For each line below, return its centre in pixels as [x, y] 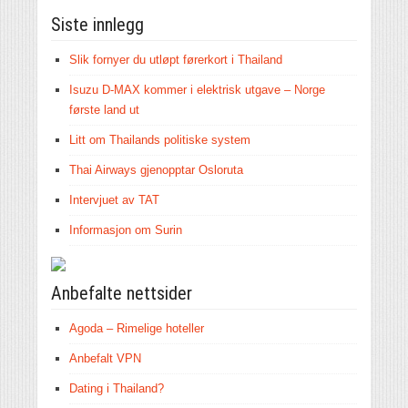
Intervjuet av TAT [114, 199]
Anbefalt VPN [105, 358]
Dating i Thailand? [117, 388]
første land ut [104, 109]
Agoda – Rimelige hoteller [137, 328]
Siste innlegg [97, 24]
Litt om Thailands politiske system [160, 139]
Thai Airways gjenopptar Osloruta [156, 169]
